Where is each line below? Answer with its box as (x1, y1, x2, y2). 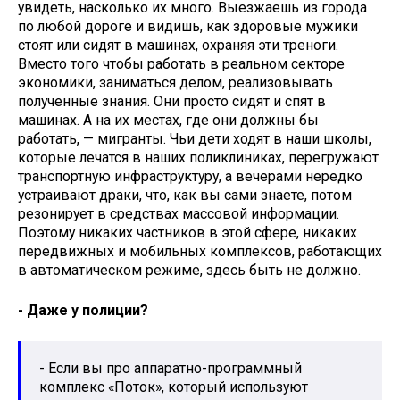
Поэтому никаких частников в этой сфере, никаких (18, 224, 357, 242)
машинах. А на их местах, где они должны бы (18, 112, 319, 129)
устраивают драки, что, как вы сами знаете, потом (18, 187, 352, 204)
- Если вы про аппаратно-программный (39, 359, 302, 377)
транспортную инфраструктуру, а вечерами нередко (18, 168, 362, 186)
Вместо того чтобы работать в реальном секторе (18, 55, 345, 73)
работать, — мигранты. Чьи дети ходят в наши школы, (18, 130, 371, 148)
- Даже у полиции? (18, 301, 148, 319)
